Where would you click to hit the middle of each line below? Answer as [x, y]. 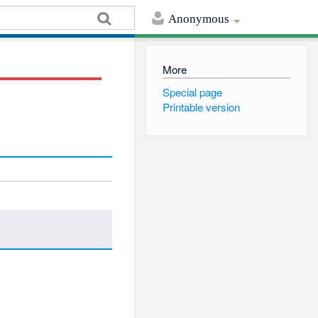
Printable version [201, 107]
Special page [192, 92]
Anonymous [199, 19]
